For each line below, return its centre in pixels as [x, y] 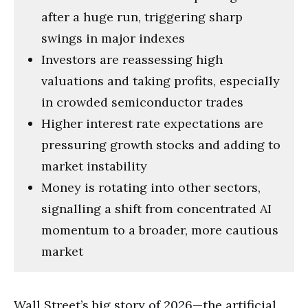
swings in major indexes [113, 38]
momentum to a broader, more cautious [160, 230]
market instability [94, 166]
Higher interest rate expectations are [152, 123]
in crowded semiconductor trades [142, 102]
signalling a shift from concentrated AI [156, 208]
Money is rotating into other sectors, [151, 187]
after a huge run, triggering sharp [142, 16]
